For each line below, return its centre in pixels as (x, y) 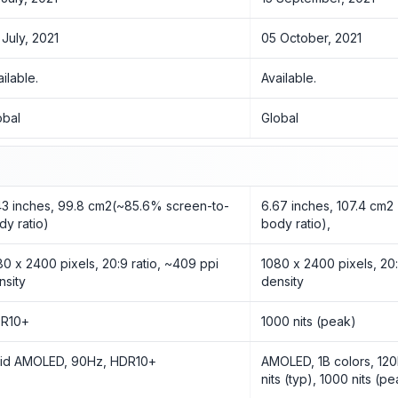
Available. (289, 78)
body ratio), (296, 223)
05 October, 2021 (312, 38)
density (283, 281)
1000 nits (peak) (309, 321)
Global (280, 118)
